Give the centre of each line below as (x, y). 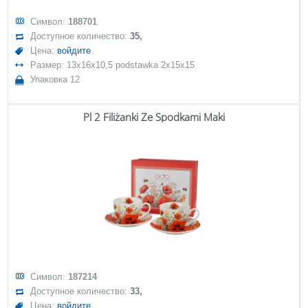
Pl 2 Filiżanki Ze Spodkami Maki (154, 117)
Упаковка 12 (55, 79)
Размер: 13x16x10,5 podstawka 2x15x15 (113, 65)
